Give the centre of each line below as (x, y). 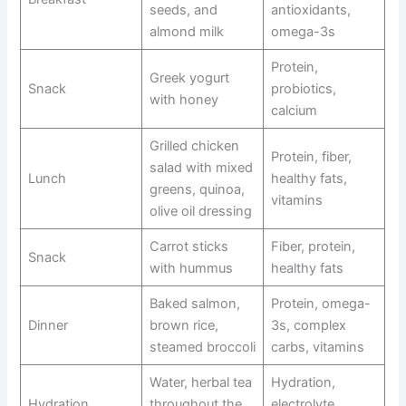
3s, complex (308, 326)
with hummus (191, 269)
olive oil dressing (200, 212)
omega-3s (303, 32)
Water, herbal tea (200, 383)
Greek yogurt (189, 78)
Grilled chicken (194, 146)
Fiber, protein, (313, 247)
